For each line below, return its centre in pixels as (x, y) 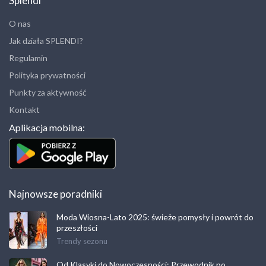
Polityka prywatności (47, 75)
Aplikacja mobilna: (47, 127)
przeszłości (77, 228)
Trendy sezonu (82, 241)
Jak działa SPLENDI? (46, 40)
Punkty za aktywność (48, 92)
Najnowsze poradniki (56, 194)
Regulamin (28, 58)
